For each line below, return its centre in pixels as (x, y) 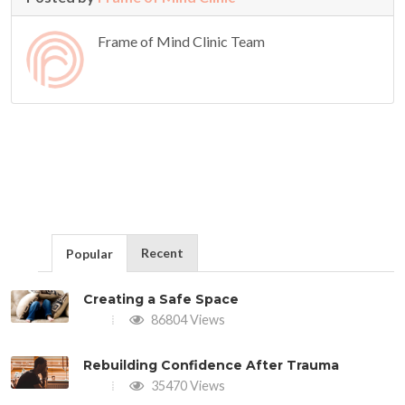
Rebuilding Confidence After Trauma (211, 365)
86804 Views (187, 319)
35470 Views (187, 385)
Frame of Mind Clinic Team (181, 41)
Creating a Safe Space (161, 299)
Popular (89, 253)
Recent (162, 252)
